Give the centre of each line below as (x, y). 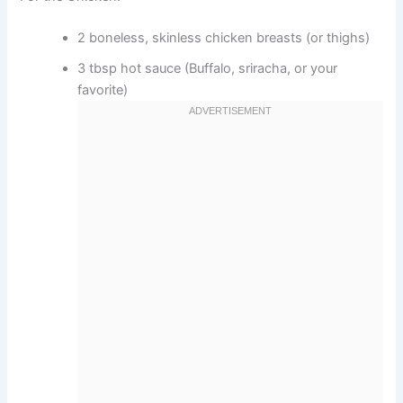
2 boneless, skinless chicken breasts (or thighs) (224, 37)
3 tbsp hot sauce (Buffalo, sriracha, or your (208, 68)
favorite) (103, 90)
